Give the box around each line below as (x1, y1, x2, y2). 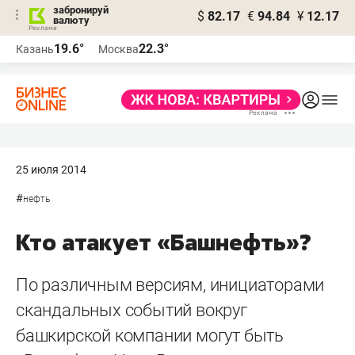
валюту (53, 14, 90, 26)
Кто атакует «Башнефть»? (16, 227, 311, 257)
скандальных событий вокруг (16, 300, 247, 320)
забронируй (53, 4, 109, 16)
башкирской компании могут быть (16, 326, 284, 345)
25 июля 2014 (16, 163, 86, 176)
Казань (16, 43, 54, 55)
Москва (98, 43, 139, 55)
